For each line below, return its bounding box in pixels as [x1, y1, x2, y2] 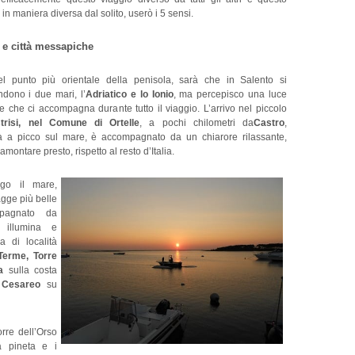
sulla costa [3, 265, 58, 276]
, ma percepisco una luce [173, 89, 288, 100]
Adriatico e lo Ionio [86, 89, 174, 100]
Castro [254, 117, 285, 128]
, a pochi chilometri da [139, 117, 254, 128]
